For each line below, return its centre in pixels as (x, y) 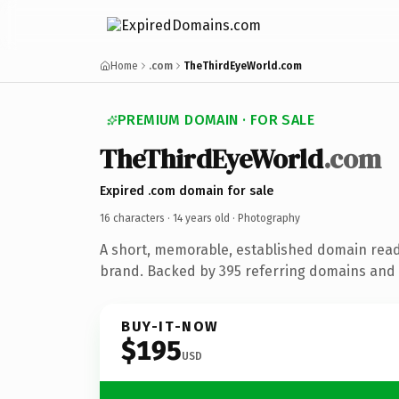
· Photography (265, 218)
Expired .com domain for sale (187, 191)
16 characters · (136, 218)
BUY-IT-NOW (170, 326)
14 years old (201, 218)
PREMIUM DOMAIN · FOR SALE (216, 120)
